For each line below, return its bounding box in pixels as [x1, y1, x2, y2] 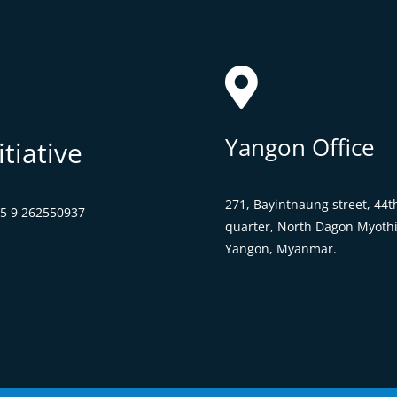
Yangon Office [224, 130, 375, 163]
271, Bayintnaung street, [224, 196, 374, 214]
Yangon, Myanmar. [224, 240, 337, 258]
